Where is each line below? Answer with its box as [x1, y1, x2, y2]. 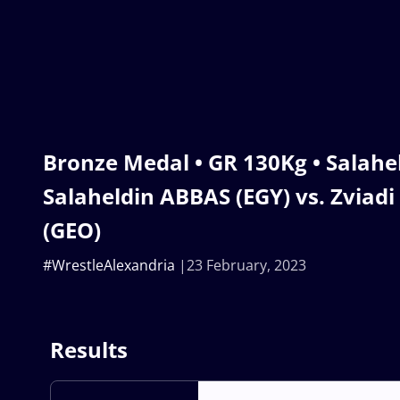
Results [50, 334, 128, 364]
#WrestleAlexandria [43, 254, 175, 275]
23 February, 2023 [187, 254, 306, 275]
